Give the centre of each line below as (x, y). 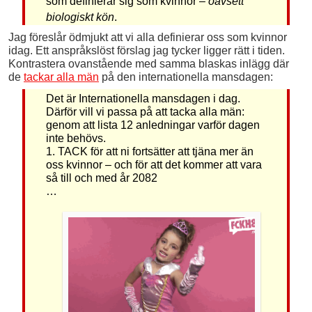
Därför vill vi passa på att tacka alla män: (145, 112)
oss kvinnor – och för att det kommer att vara (154, 165)
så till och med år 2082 (101, 178)
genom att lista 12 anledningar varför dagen (153, 125)
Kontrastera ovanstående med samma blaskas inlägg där (149, 64)
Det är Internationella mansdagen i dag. (143, 99)
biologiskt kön (80, 17)
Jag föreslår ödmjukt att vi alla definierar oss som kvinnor (148, 38)
